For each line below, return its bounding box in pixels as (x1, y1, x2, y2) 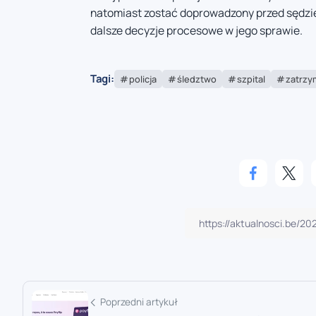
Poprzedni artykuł (100, 296, 178, 309)
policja (128, 72, 157, 85)
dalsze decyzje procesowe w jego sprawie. (90, 23, 303, 39)
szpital (236, 72, 265, 85)
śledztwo (176, 72, 217, 85)
